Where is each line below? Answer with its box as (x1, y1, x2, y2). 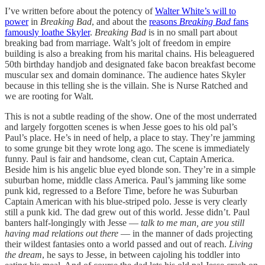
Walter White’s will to (155, 5, 236, 16)
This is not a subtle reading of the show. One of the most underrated (5, 111, 257, 121)
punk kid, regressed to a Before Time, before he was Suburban (5, 185, 238, 196)
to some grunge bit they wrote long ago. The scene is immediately (5, 143, 250, 153)
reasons (149, 16, 179, 27)
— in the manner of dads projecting (118, 228, 253, 238)
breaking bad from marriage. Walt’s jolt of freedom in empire (5, 37, 231, 48)
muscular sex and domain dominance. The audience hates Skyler (5, 69, 245, 80)
